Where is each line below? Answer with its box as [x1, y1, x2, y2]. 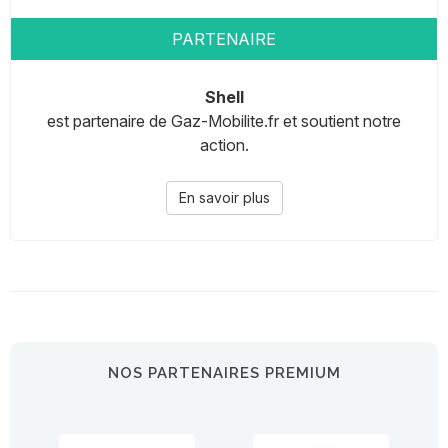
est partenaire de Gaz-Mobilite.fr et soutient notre [47, 111, 401, 131]
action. [199, 135, 249, 155]
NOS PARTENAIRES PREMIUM [107, 364, 341, 382]
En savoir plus [178, 189, 270, 206]
